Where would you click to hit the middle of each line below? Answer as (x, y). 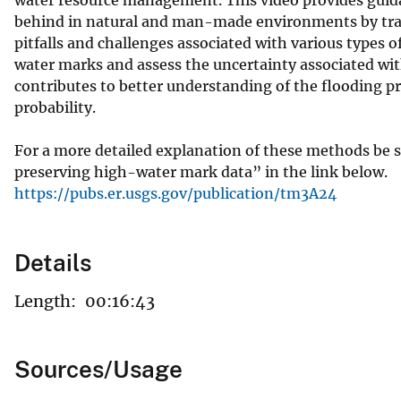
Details (53, 262)
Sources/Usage (98, 369)
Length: (45, 301)
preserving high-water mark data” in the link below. (201, 171)
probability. (55, 107)
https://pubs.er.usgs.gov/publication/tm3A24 (175, 193)
